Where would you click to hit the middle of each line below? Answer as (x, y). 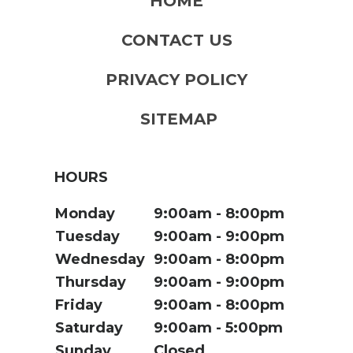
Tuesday (87, 236)
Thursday (91, 282)
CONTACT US (176, 40)
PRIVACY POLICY (176, 79)
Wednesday (100, 259)
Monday (85, 213)
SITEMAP (178, 119)
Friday (79, 305)
